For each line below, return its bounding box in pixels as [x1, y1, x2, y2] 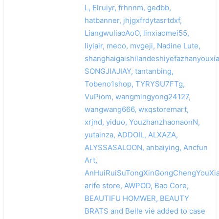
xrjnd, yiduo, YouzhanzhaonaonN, [84, 117, 200, 127]
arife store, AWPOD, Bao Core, [84, 180, 189, 190]
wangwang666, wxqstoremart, [84, 104, 189, 114]
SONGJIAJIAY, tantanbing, [84, 66, 174, 76]
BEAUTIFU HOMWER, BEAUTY [84, 193, 189, 203]
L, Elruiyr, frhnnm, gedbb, [84, 2, 171, 12]
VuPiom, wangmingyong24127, [84, 91, 191, 101]
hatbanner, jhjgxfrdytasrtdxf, [84, 15, 182, 25]
